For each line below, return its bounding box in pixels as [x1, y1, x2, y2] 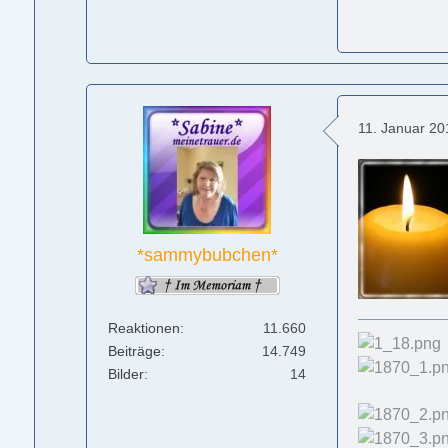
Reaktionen [108, 319, 181, 336]
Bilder [108, 365, 145, 382]
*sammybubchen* [136, 245, 278, 266]
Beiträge [108, 342, 162, 359]
